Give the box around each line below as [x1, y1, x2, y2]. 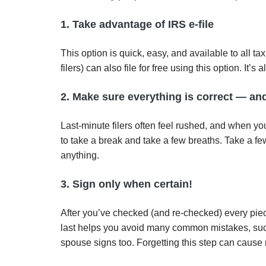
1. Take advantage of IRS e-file [61, 18, 214, 30]
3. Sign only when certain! [61, 178, 192, 190]
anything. [61, 150, 99, 160]
